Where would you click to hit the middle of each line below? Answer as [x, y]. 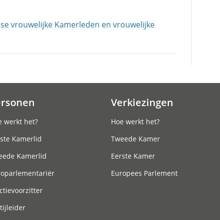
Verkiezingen [142, 102]
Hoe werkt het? [135, 122]
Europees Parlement [144, 173]
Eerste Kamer [133, 156]
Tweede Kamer [136, 139]
